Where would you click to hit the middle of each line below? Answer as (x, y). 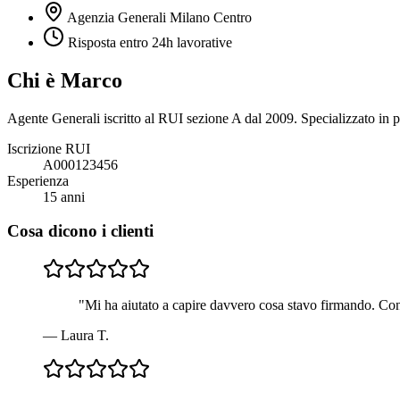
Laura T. (85, 336)
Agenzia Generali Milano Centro (159, 17)
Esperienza (38, 180)
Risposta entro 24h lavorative (148, 42)
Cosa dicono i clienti (80, 231)
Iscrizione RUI (49, 148)
